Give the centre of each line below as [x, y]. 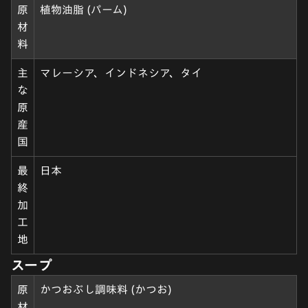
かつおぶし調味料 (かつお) [106, 289]
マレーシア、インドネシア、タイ [121, 73]
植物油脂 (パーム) [84, 9]
